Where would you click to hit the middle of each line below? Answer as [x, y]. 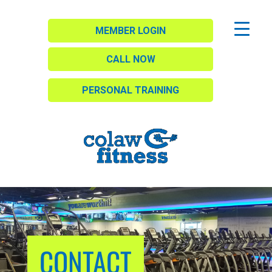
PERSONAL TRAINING [131, 90]
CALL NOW [131, 59]
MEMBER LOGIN [131, 31]
